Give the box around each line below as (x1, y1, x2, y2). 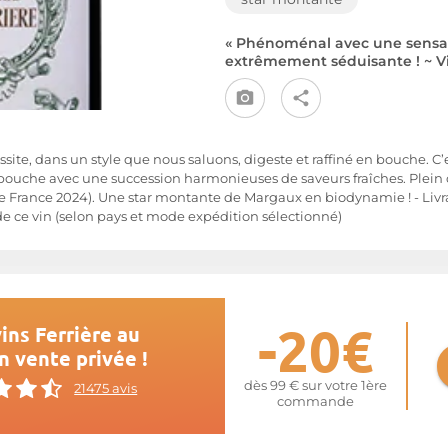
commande (276, 394, 354, 409)
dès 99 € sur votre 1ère (243, 378, 387, 393)
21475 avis (74, 380, 138, 396)
